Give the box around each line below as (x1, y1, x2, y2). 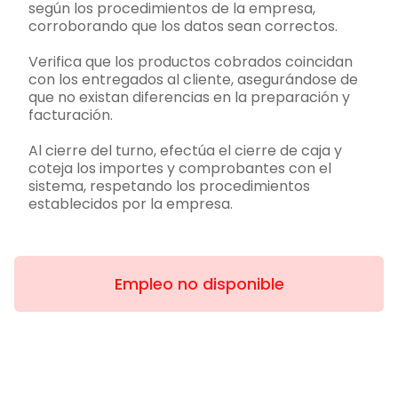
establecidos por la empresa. (28, 194, 233, 215)
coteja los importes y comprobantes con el (28, 158, 331, 179)
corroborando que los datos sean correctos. (28, 16, 338, 37)
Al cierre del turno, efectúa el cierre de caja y (28, 140, 342, 162)
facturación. (28, 105, 113, 126)
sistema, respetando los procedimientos (28, 176, 310, 197)
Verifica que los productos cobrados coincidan (28, 52, 353, 73)
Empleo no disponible (114, 273, 284, 296)
